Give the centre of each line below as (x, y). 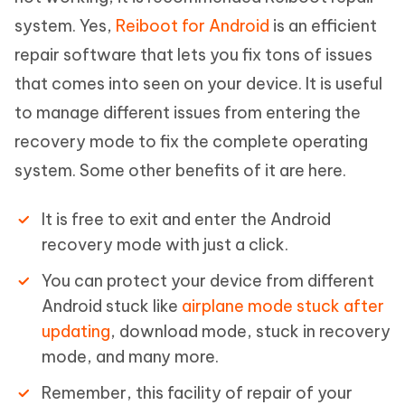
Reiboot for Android (193, 26)
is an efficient (323, 26)
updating (76, 332)
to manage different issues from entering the (188, 113)
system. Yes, (65, 26)
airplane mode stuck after (283, 306)
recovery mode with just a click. (165, 245)
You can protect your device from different (208, 281)
